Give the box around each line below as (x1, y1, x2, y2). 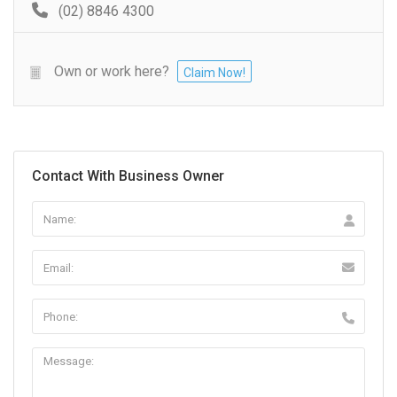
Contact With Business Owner (32, 167, 224, 185)
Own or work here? (54, 63, 169, 81)
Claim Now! (183, 66, 245, 81)
